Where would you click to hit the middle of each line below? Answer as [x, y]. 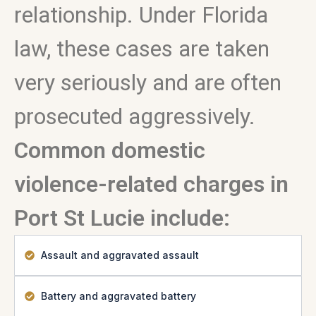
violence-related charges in [151, 184]
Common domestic [110, 150]
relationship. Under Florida [141, 15]
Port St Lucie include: [122, 218]
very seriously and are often [148, 83]
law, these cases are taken [142, 49]
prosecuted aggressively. [135, 116]
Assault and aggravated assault [120, 255]
